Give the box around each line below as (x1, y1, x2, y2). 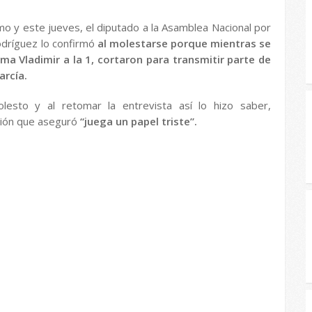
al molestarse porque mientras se (94, 36, 271, 50)
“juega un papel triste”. (80, 114, 197, 128)
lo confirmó (40, 36, 95, 50)
